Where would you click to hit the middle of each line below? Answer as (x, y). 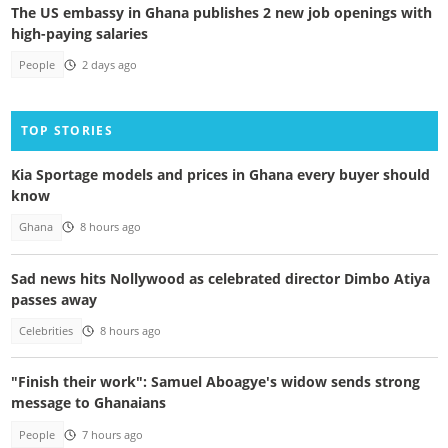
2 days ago (109, 64)
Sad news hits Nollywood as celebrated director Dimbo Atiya (220, 278)
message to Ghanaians (88, 403)
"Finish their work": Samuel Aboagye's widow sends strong (215, 382)
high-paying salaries (79, 33)
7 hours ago (112, 434)
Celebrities (46, 330)
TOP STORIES (66, 131)
